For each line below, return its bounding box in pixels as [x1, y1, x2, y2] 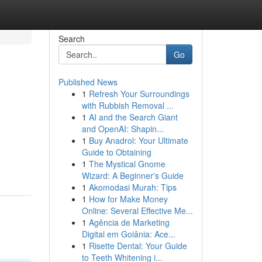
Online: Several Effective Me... [81, 205, 193, 216]
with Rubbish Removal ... [81, 99, 174, 111]
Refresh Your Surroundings [88, 88, 189, 99]
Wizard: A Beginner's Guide [81, 170, 184, 181]
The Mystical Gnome [88, 158, 166, 170]
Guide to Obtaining [81, 146, 151, 158]
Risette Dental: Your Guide [88, 240, 187, 251]
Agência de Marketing [88, 216, 170, 228]
